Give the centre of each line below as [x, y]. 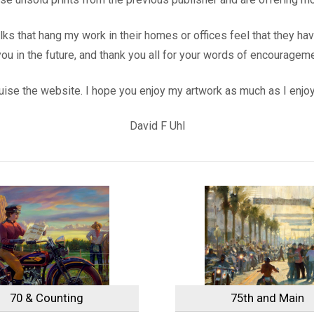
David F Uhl [157, 126]
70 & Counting [46, 298]
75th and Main [268, 298]
